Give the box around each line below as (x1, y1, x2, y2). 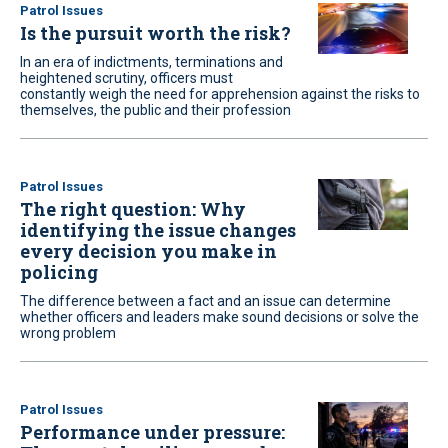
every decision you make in (20, 239, 277, 263)
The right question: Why (20, 197, 246, 221)
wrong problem (20, 325, 116, 341)
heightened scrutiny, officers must (20, 70, 233, 86)
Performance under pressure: (20, 420, 285, 444)
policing (20, 260, 98, 284)
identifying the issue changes (20, 218, 296, 242)
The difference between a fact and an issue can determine (20, 293, 391, 309)
